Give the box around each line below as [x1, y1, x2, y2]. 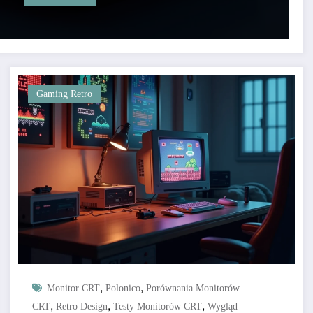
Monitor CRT [46, 283, 100, 294]
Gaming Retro [36, 89, 92, 100]
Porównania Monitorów [145, 283, 240, 294]
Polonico [105, 283, 140, 294]
